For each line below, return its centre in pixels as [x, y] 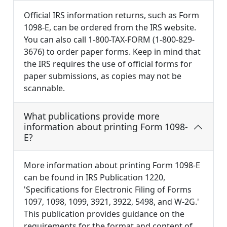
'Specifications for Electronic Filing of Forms [108, 190]
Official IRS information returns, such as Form [111, 15]
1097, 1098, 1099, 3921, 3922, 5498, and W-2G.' [111, 202]
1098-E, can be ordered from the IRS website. [110, 28]
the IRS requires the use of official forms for [108, 64]
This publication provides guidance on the [104, 214]
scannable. [44, 88]
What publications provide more [92, 116]
